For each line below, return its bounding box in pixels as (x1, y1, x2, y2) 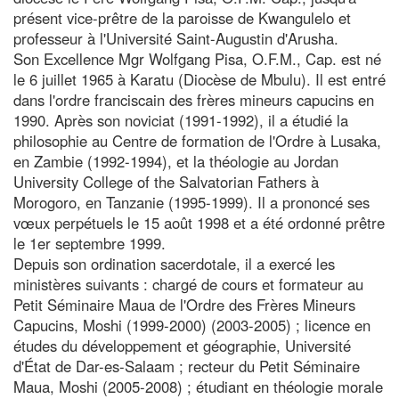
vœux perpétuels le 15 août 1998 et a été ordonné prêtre (13, 211, 385, 233)
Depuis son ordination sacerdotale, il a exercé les (13, 252, 335, 274)
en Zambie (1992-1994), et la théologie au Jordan (13, 150, 338, 172)
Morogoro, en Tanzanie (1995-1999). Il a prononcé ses (13, 191, 370, 213)
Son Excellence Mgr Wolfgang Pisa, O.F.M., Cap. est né (13, 47, 381, 69)
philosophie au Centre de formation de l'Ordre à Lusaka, (13, 129, 381, 151)
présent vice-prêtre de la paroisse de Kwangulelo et (13, 6, 351, 28)
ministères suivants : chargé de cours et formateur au (13, 273, 363, 295)
